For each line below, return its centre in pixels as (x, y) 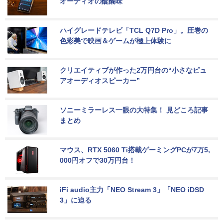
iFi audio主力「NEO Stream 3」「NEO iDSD (133, 189)
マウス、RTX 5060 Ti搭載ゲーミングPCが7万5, (135, 150)
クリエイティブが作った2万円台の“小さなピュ (133, 70)
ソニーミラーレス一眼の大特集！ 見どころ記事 (134, 110)
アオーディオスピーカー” (100, 80)
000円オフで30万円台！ (98, 160)
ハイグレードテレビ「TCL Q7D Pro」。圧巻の (134, 30)
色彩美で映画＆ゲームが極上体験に (115, 41)
